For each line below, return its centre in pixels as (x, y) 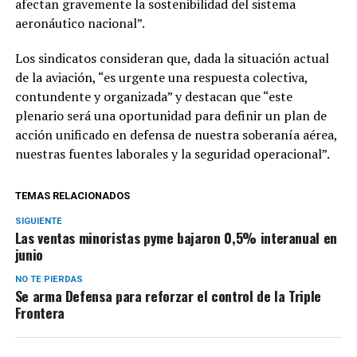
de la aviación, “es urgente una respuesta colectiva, (161, 77)
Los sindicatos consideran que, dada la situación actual (172, 58)
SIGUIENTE (38, 221)
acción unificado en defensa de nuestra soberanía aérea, (176, 134)
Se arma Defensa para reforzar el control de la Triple (168, 295)
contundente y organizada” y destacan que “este (153, 96)
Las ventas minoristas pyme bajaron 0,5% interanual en (176, 237)
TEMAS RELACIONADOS (72, 195)
